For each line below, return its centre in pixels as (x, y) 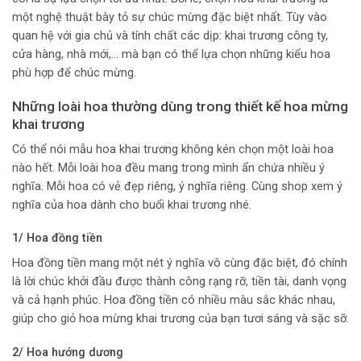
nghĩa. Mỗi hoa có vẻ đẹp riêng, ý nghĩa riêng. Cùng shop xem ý (177, 186)
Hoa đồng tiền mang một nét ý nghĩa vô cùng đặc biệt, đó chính (180, 263)
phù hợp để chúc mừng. (74, 73)
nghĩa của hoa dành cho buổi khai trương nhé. (132, 205)
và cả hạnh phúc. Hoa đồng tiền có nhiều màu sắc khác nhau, (174, 300)
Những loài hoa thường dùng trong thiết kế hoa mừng (180, 106)
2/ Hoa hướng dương (68, 352)
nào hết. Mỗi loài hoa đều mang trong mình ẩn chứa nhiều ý (168, 168)
